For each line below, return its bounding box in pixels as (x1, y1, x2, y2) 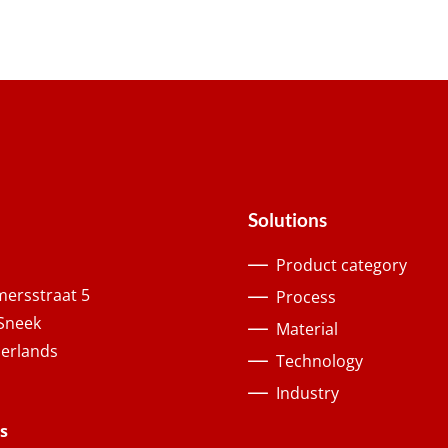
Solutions (248, 208, 327, 232)
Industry (276, 382, 339, 405)
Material (276, 318, 338, 341)
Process (276, 286, 336, 309)
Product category (276, 254, 407, 277)
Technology (276, 350, 363, 373)
